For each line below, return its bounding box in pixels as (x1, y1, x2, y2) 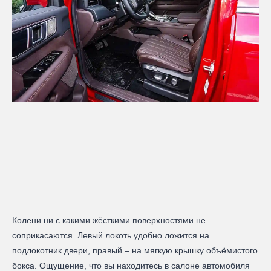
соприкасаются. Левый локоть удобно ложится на (12, 230, 209, 241)
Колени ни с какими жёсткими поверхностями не (12, 215, 206, 226)
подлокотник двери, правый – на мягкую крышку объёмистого (12, 246, 258, 256)
